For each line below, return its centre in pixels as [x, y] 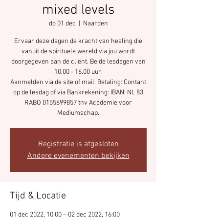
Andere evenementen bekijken [78, 156]
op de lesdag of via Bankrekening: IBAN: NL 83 [78, 93]
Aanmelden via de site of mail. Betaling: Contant [78, 82]
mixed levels [78, 10]
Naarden [95, 24]
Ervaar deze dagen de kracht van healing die [78, 41]
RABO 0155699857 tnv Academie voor [78, 103]
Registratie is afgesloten [78, 144]
